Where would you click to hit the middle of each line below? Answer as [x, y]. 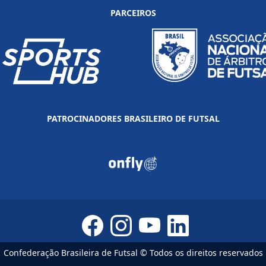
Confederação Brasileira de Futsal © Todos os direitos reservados [133, 253]
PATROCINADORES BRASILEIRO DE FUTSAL [133, 119]
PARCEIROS [133, 13]
